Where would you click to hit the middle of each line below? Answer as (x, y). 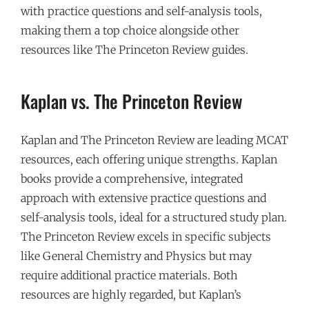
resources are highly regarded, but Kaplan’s (131, 295)
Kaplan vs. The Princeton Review (131, 101)
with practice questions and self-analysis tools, (141, 11)
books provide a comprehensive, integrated (132, 179)
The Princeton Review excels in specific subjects (146, 237)
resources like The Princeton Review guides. (134, 49)
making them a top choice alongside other (130, 30)
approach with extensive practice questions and (143, 198)
